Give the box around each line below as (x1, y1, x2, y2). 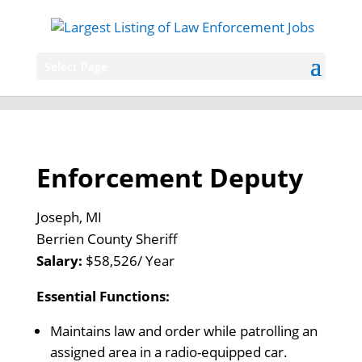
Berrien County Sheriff (36, 229, 178, 248)
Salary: (36, 251, 86, 270)
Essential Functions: (36, 287, 170, 305)
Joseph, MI (36, 208, 102, 226)
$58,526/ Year (85, 251, 175, 270)
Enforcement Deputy (36, 160, 303, 195)
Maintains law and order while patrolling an (49, 322, 318, 340)
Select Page (44, 58, 107, 74)
